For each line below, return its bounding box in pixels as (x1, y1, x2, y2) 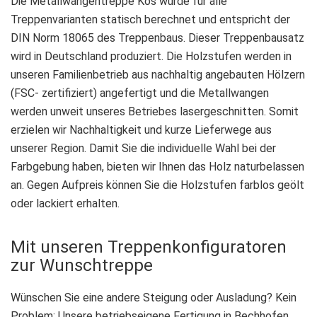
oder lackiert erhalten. (11, 196, 120, 210)
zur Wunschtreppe (11, 255, 153, 275)
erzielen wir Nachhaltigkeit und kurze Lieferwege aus (11, 122, 272, 137)
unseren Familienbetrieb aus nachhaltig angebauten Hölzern (11, 67, 305, 81)
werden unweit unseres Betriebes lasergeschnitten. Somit (11, 104, 299, 118)
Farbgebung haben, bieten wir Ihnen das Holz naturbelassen (11, 159, 304, 173)
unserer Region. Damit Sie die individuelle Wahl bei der (11, 141, 276, 155)
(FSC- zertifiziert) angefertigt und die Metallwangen (11, 86, 269, 100)
